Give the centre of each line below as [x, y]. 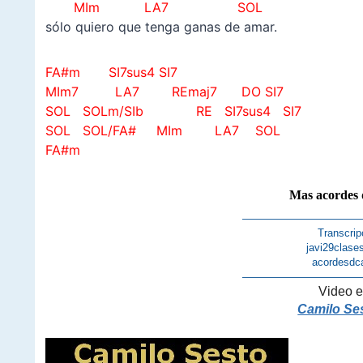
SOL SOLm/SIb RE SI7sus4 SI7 [173, 111]
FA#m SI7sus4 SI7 [111, 73]
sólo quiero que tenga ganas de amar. [161, 27]
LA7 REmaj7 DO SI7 [197, 92]
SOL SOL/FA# [94, 131]
